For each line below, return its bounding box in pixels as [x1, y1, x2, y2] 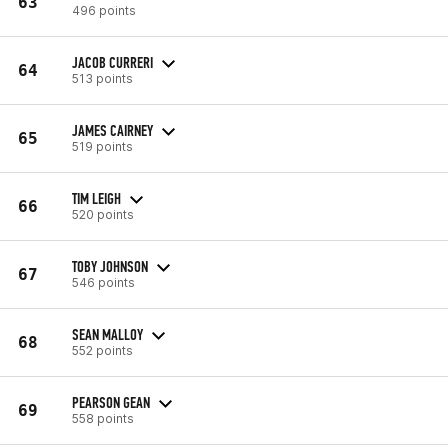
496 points [72, 2, 136, 18]
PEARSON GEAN [72, 392, 150, 412]
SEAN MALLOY [72, 324, 143, 344]
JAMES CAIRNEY [72, 120, 153, 140]
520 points [72, 206, 134, 222]
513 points [72, 70, 133, 86]
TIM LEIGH [72, 188, 121, 208]
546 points [72, 274, 135, 290]
